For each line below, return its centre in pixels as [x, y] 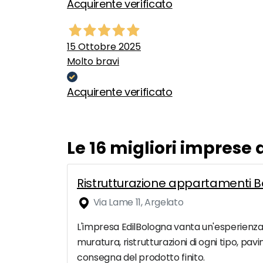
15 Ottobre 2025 [104, 47]
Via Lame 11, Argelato [137, 203]
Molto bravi [93, 62]
